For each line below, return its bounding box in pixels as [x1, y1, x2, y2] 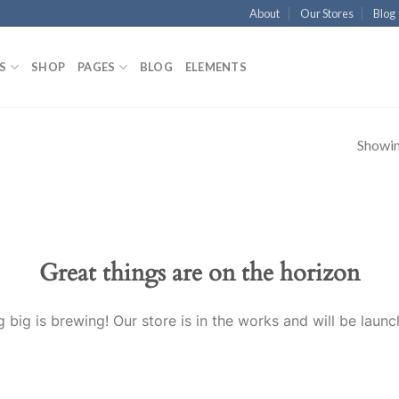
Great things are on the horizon [39, 256, 360, 289]
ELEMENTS [184, 60, 247, 74]
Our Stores [299, 6, 354, 20]
